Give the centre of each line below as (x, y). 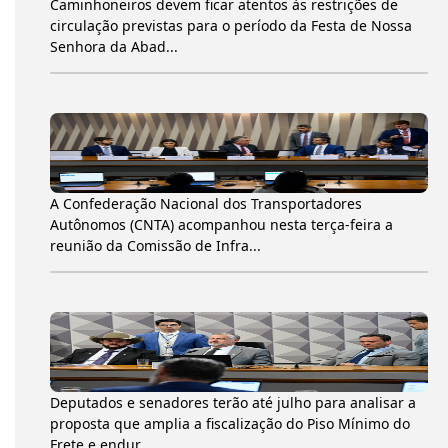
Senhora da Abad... (114, 46)
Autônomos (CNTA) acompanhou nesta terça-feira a (221, 224)
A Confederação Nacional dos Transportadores (206, 203)
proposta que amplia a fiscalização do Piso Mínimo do (230, 423)
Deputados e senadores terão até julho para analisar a (233, 402)
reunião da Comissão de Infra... (155, 245)
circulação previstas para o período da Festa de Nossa (231, 25)
